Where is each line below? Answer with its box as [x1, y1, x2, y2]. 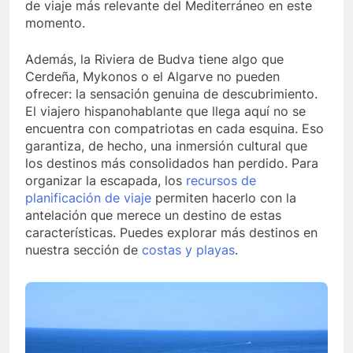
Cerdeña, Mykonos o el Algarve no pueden [25, 69, 280, 85]
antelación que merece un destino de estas [25, 207, 281, 224]
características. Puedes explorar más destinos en [25, 225, 318, 241]
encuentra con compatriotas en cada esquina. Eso [25, 121, 324, 137]
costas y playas [142, 242, 235, 258]
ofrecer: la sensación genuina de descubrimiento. [25, 86, 318, 102]
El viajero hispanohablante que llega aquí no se [25, 103, 306, 120]
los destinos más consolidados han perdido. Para [25, 155, 318, 172]
